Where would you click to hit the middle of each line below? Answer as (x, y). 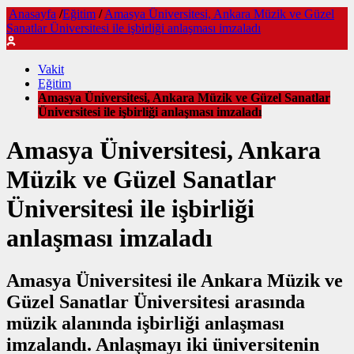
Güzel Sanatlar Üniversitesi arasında (156, 301)
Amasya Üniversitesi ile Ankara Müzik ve (175, 280)
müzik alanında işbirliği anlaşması (145, 323)
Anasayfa (32, 14)
